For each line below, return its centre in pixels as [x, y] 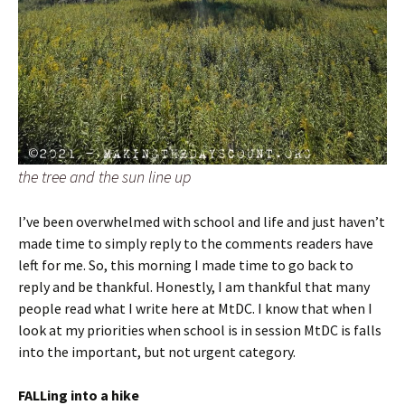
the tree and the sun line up [104, 176]
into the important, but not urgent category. [157, 351]
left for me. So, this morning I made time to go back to [186, 264]
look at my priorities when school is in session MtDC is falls [200, 330]
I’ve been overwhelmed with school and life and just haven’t [202, 221]
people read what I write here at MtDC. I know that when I [195, 308]
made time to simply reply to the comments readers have [196, 243]
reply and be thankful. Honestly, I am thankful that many [194, 286]
